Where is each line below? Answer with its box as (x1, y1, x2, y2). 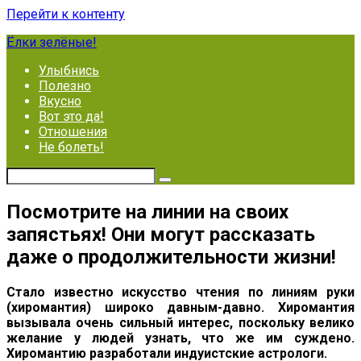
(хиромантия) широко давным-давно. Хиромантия (6, 299, 355, 315)
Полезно (39, 78, 91, 93)
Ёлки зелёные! (6, 35, 97, 50)
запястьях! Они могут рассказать (6, 222, 315, 246)
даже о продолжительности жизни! (6, 245, 336, 268)
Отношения (39, 124, 107, 139)
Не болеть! (39, 139, 104, 155)
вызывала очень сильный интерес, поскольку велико (6, 314, 355, 330)
